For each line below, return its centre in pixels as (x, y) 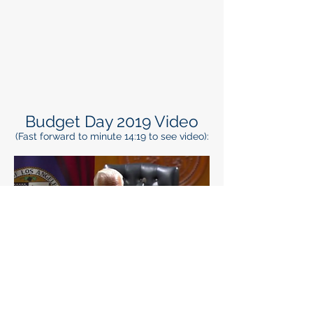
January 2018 (112, 299)
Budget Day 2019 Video (112, 121)
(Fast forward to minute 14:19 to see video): (112, 136)
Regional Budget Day (112, 281)
